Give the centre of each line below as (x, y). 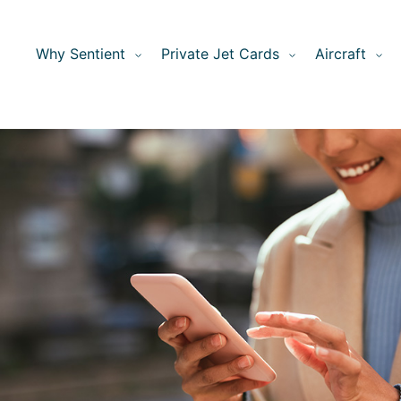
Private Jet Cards (220, 54)
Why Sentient (81, 54)
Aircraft (341, 54)
